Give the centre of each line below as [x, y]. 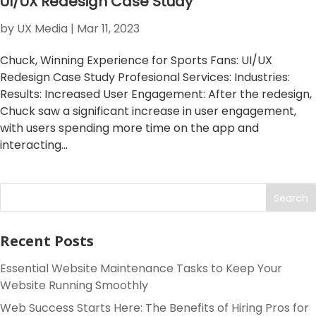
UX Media [42, 29]
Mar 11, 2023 [108, 29]
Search [291, 198]
